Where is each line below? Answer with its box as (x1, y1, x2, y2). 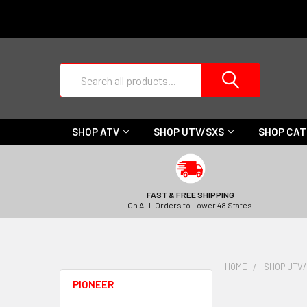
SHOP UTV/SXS (153, 125, 224, 138)
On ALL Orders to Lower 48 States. (127, 200, 254, 210)
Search (60, 64, 91, 77)
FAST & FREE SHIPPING (147, 190, 234, 199)
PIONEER (73, 278, 114, 291)
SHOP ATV (72, 125, 119, 138)
